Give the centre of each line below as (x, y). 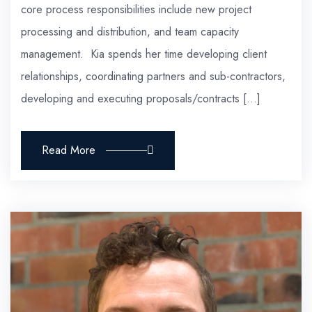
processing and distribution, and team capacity (130, 32)
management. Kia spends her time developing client (144, 54)
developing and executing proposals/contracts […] (141, 99)
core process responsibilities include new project (136, 10)
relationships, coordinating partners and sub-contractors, (153, 77)
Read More (69, 150)
